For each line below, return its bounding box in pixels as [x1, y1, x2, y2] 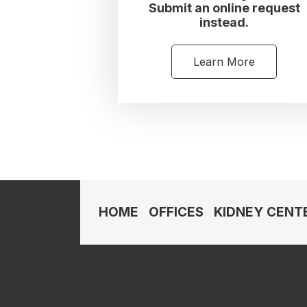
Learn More [193, 55, 255, 69]
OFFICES [149, 204, 204, 220]
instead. [199, 15, 249, 29]
